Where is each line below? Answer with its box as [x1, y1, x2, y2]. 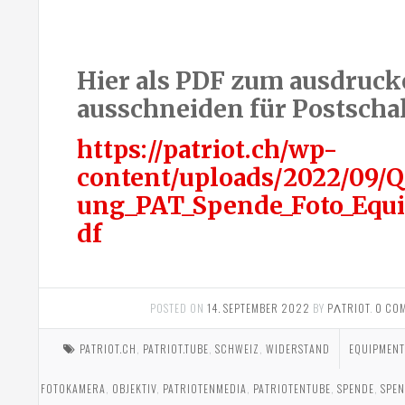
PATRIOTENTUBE [253, 381, 332, 397]
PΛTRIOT [326, 300, 370, 316]
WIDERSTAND [265, 341, 330, 357]
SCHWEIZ [214, 341, 259, 357]
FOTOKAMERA [41, 381, 107, 397]
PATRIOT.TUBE [142, 341, 209, 357]
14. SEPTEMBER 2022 [206, 300, 310, 316]
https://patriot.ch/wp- [77, 135, 337, 165]
